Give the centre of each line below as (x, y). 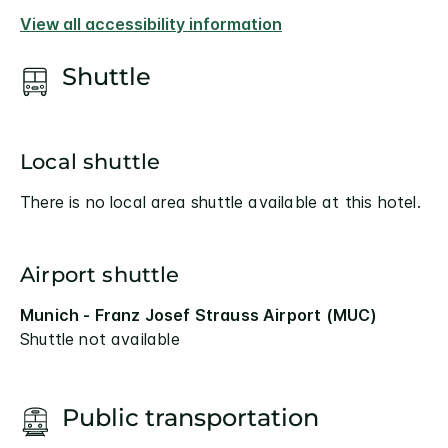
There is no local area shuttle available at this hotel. (220, 201)
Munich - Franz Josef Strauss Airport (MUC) (199, 314)
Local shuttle (90, 161)
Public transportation (190, 417)
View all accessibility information (151, 24)
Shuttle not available (100, 338)
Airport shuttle (100, 274)
